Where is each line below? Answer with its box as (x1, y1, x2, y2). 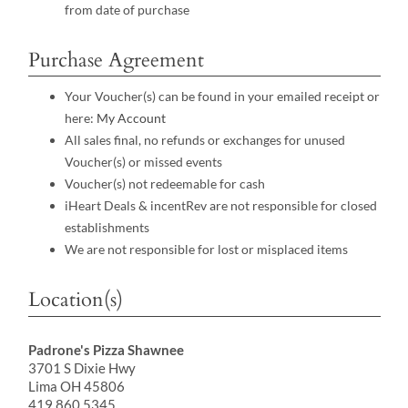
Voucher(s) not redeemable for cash (64, 176, 265, 192)
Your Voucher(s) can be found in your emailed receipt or (64, 88, 380, 105)
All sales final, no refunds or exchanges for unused (64, 132, 345, 148)
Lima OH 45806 (28, 377, 125, 394)
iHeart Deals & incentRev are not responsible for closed (64, 198, 377, 214)
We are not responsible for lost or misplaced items (64, 241, 348, 258)
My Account (96, 110, 166, 127)
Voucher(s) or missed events (64, 154, 222, 170)
